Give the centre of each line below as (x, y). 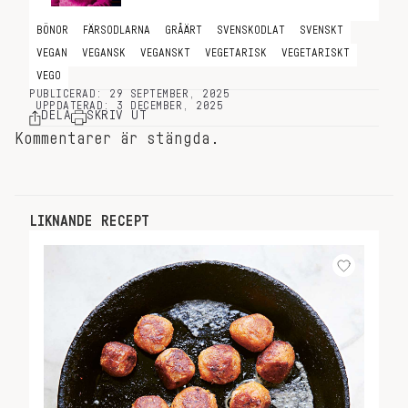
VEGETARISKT (316, 53)
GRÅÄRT (184, 30)
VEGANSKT (165, 53)
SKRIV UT (117, 115)
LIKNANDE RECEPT (89, 221)
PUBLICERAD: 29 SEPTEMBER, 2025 (129, 94)
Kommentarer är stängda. (117, 138)
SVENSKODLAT (251, 30)
